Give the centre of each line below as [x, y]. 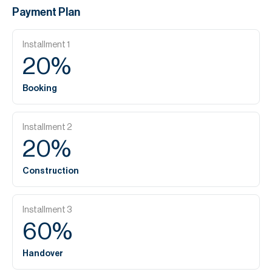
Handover [43, 254]
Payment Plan [46, 12]
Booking [40, 89]
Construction [51, 172]
